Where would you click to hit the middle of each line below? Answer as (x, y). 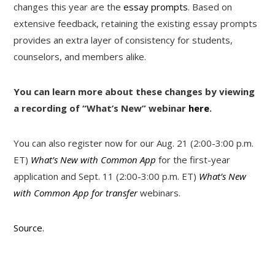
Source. (29, 228)
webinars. (161, 193)
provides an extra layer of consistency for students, (123, 40)
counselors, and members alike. (80, 57)
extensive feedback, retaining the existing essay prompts (136, 24)
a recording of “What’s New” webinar (101, 108)
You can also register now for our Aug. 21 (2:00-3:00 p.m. (134, 143)
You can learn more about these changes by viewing (134, 92)
